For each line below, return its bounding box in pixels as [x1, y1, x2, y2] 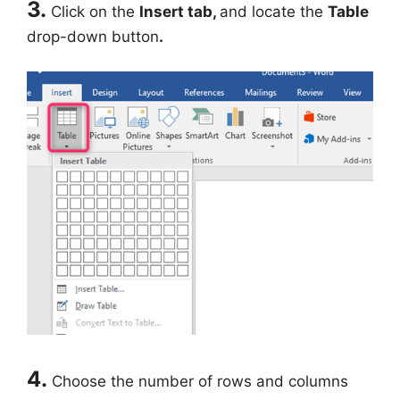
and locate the [220, 3, 328, 21]
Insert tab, [139, 3, 220, 21]
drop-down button [27, 28, 159, 46]
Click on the [51, 3, 139, 21]
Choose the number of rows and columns [52, 372, 348, 391]
